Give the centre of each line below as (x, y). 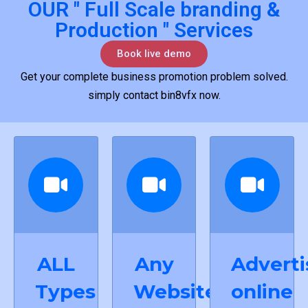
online (262, 292)
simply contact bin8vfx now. (154, 96)
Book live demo (154, 54)
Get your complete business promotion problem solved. (154, 77)
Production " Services (154, 30)
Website (175, 292)
